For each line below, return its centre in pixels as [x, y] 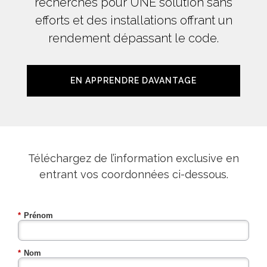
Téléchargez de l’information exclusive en [133, 159]
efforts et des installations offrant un [133, 21]
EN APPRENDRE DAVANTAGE [133, 81]
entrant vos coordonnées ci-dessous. [133, 175]
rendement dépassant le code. [133, 38]
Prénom [38, 216]
